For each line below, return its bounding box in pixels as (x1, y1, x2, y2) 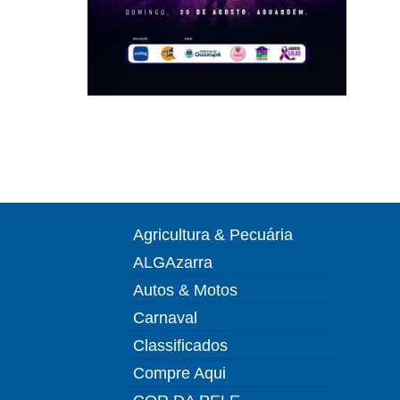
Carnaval (133, 308, 197, 328)
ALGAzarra (133, 253, 212, 272)
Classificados (133, 336, 228, 355)
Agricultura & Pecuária (133, 225, 293, 245)
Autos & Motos (133, 280, 237, 300)
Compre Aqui (133, 363, 226, 383)
